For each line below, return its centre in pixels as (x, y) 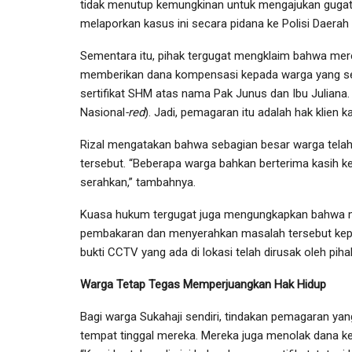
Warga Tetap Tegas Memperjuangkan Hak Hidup (203, 284)
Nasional (103, 112)
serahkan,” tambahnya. (138, 182)
